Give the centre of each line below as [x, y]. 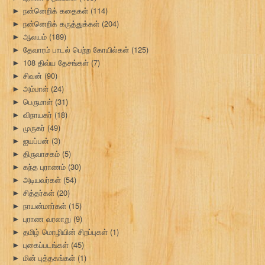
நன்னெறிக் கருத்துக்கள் [61, 23]
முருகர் [34, 127]
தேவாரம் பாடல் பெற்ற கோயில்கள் [76, 49]
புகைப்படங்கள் [46, 244]
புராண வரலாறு [47, 218]
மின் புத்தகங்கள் [49, 257]
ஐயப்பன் [36, 140]
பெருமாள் [38, 101]
